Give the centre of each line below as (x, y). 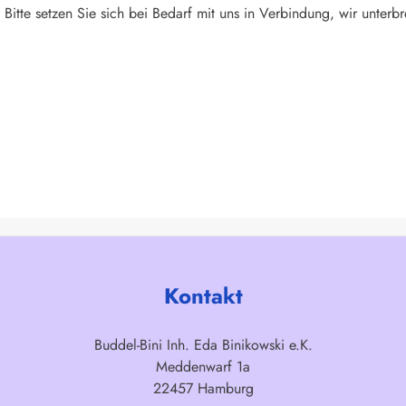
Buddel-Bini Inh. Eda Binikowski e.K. (203, 345)
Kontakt (203, 296)
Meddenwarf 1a (203, 367)
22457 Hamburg (203, 388)
